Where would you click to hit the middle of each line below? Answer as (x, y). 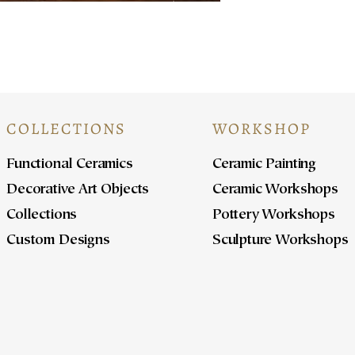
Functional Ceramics (70, 165)
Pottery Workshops (273, 216)
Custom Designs (58, 241)
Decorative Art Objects (78, 191)
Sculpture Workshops (280, 241)
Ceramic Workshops (275, 191)
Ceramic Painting (264, 165)
